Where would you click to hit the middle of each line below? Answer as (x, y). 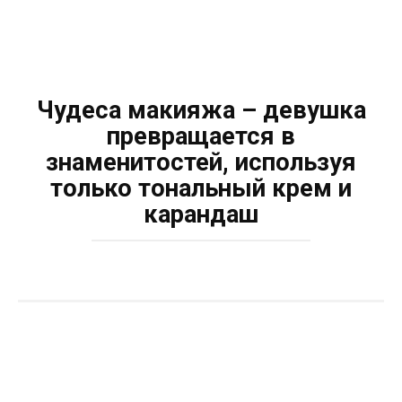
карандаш (201, 214)
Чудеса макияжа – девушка (201, 110)
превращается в (201, 136)
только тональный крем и (201, 188)
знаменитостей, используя (201, 162)
